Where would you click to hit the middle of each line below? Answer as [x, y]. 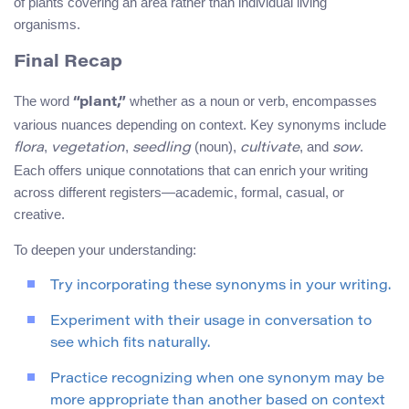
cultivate [270, 149]
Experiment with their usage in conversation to [211, 322]
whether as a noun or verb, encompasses [252, 101]
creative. [39, 215]
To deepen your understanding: [105, 250]
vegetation [88, 149]
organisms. [47, 24]
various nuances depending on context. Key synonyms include [200, 125]
